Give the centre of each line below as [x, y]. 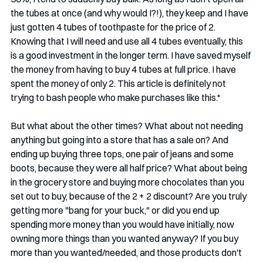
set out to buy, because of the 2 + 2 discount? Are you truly [129, 196]
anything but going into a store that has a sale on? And [120, 139]
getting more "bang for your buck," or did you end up [116, 210]
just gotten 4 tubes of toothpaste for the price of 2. [114, 27]
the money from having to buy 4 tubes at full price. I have [124, 69]
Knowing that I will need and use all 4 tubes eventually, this [128, 41]
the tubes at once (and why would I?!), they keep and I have [130, 13]
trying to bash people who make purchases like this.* [117, 97]
